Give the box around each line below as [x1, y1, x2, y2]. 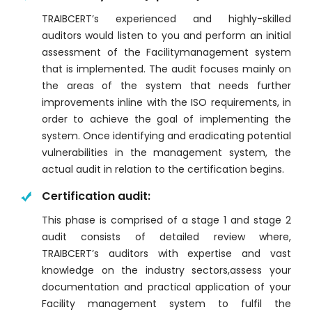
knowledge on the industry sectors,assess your [42, 263, 291, 278]
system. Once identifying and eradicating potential [42, 129, 291, 143]
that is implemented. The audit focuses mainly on [42, 62, 291, 77]
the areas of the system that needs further [42, 79, 291, 93]
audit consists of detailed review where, [42, 230, 291, 244]
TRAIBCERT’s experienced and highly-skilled [42, 12, 291, 26]
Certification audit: [42, 188, 150, 205]
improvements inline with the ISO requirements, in [42, 95, 291, 110]
